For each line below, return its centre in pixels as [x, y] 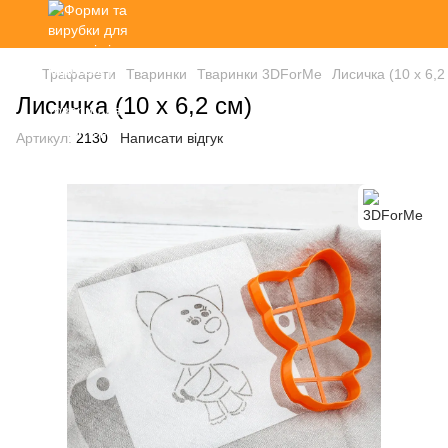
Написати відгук [171, 138]
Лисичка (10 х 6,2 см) [134, 105]
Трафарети [79, 74]
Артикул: [44, 138]
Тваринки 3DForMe [259, 74]
